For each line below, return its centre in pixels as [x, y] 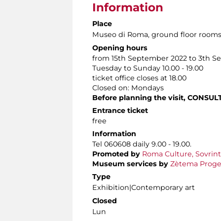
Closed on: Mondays [128, 88]
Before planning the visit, [140, 98]
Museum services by [130, 164]
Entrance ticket [120, 111]
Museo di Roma [120, 35]
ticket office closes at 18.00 [139, 78]
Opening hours [120, 48]
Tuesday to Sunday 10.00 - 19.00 [148, 68]
